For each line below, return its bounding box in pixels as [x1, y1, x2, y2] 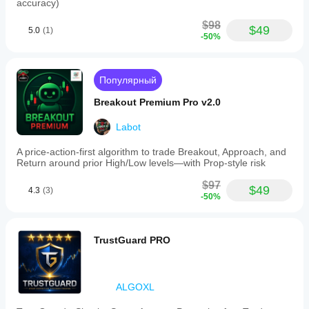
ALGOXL [116, 281, 154, 292]
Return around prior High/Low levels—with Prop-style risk [17, 157, 266, 168]
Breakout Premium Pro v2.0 [94, 97, 221, 108]
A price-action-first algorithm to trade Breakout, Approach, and [17, 146, 286, 157]
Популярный [99, 74, 157, 86]
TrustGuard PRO [94, 235, 170, 246]
